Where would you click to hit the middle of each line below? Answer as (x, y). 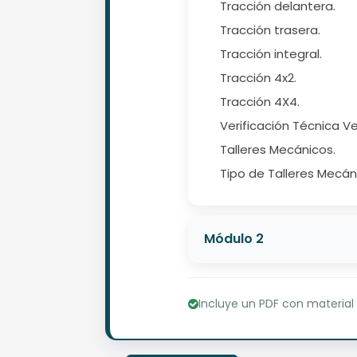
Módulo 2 (234, 238)
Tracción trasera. (270, 29)
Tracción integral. (271, 53)
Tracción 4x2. (258, 77)
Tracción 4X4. (260, 101)
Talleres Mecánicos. (278, 149)
